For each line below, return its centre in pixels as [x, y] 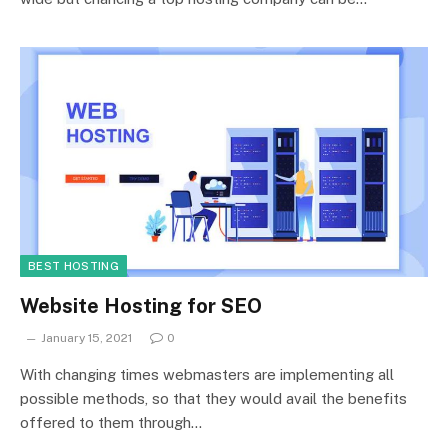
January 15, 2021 [86, 337]
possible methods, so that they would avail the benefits [213, 398]
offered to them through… [111, 422]
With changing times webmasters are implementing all [207, 374]
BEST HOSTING [73, 265]
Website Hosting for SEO [141, 305]
